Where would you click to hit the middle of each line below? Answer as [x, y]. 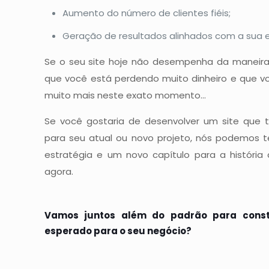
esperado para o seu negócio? [118, 231]
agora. [59, 171]
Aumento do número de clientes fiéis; [147, 13]
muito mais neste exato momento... [125, 95]
